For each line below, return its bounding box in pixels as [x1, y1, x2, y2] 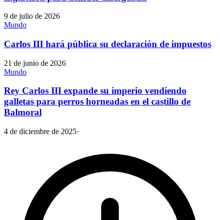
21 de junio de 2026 [4, 58, 66, 67]
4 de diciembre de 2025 [4, 127, 77, 136]
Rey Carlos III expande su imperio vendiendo [4, 85, 187, 96]
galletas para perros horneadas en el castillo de [4, 96, 191, 107]
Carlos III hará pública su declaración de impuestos [4, 39, 211, 50]
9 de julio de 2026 [4, 12, 60, 21]
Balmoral [4, 107, 42, 118]
